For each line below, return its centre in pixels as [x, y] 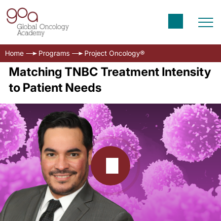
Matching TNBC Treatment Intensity [110, 72]
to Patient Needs [55, 88]
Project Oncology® [114, 53]
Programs [54, 53]
